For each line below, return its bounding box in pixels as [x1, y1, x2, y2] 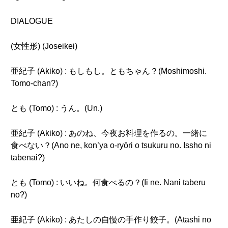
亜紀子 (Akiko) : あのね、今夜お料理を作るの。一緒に [11, 129, 207, 137]
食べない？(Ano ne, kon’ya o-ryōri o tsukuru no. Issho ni [11, 141, 211, 150]
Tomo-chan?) [11, 79, 58, 88]
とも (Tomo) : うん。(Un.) [11, 104, 102, 112]
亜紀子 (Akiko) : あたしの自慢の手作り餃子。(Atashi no [11, 215, 211, 224]
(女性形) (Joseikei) [11, 42, 77, 50]
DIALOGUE [11, 17, 53, 25]
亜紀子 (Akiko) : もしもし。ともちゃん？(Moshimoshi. [11, 67, 207, 75]
